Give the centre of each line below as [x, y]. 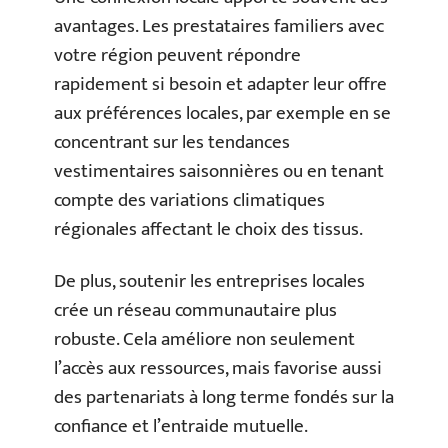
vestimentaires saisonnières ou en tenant [219, 171]
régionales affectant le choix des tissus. [208, 229]
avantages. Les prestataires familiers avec [219, 26]
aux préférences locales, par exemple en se [222, 113]
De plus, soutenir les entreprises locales [209, 281]
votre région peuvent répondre [177, 55]
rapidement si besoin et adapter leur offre [220, 84]
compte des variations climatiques [189, 200]
